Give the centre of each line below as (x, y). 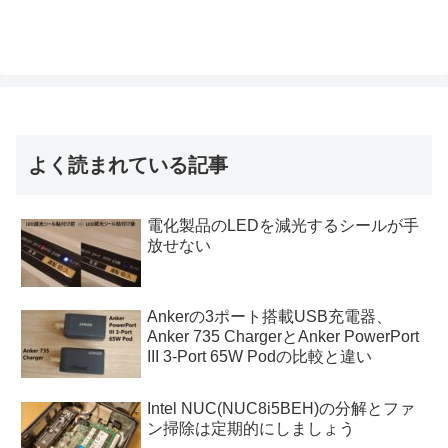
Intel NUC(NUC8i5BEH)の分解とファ (281, 408)
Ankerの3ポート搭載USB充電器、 (270, 317)
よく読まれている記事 (128, 164)
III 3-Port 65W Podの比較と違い (260, 357)
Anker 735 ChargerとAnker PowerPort (283, 337)
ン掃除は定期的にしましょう (251, 428)
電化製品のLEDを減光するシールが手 (283, 225)
